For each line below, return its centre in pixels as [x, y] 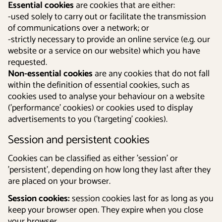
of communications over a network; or [79, 28]
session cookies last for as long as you [142, 199]
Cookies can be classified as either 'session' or [93, 159]
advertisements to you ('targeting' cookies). [88, 119]
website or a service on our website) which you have [104, 51]
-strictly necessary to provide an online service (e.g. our [109, 40]
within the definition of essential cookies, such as [99, 85]
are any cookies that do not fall [151, 74]
